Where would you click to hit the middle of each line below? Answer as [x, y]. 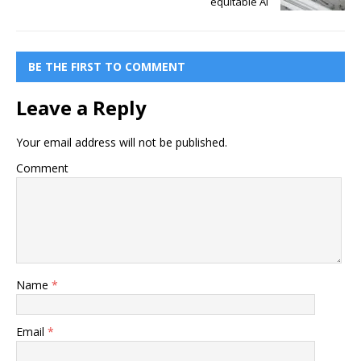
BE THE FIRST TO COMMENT [107, 66]
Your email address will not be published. [122, 142]
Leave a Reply [81, 107]
